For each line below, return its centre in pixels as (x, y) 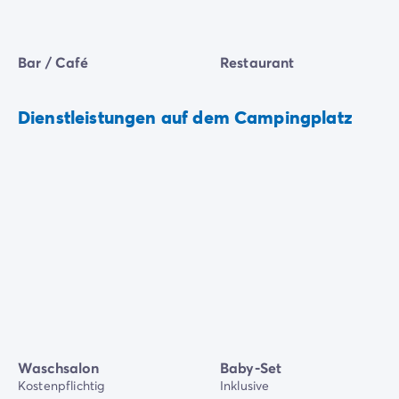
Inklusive (245, 386)
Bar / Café (53, 62)
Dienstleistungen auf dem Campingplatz (185, 118)
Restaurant (257, 62)
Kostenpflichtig (61, 386)
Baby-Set (251, 368)
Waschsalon (59, 368)
